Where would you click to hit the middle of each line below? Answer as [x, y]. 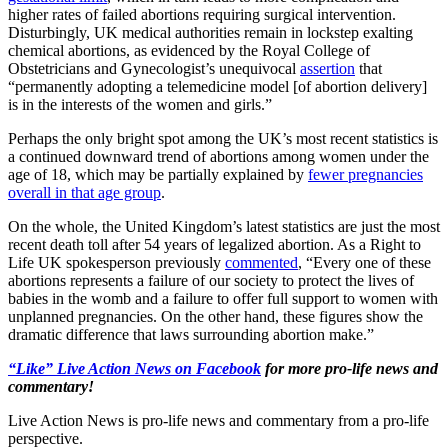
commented [261, 262]
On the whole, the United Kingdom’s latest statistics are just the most [224, 226]
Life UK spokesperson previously [116, 262]
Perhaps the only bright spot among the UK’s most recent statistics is [223, 138]
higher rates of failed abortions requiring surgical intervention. [202, 14]
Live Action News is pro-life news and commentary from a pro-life [218, 420]
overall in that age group [84, 192]
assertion [327, 68]
